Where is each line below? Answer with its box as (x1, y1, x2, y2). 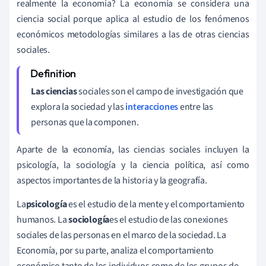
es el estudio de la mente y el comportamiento (66, 197, 245, 211)
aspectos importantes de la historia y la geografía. (17, 173, 207, 187)
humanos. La (17, 213, 69, 226)
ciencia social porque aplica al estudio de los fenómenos (17, 12, 249, 26)
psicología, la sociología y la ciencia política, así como (17, 158, 249, 172)
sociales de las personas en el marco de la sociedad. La (17, 228, 226, 242)
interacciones (125, 100, 179, 113)
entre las (178, 100, 213, 113)
